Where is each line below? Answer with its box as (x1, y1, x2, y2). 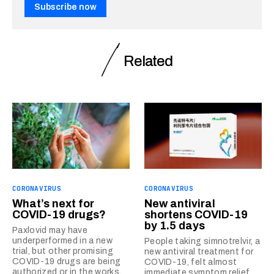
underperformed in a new (12, 236, 113, 245)
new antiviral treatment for (144, 247, 254, 256)
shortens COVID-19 (144, 209, 248, 221)
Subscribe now (34, 2, 97, 12)
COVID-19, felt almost (144, 257, 237, 267)
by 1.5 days (144, 220, 205, 232)
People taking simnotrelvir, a (144, 237, 261, 246)
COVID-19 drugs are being (12, 257, 121, 266)
